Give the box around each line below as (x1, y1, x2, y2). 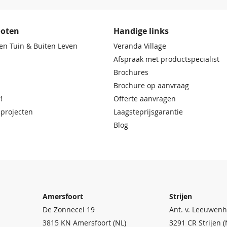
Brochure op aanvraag (113, 81, 189, 90)
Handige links (113, 25, 169, 36)
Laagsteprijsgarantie (113, 107, 183, 117)
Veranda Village (113, 41, 166, 51)
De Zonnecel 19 (42, 205, 95, 214)
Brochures (113, 67, 148, 77)
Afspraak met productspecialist (113, 54, 219, 64)
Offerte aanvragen (113, 94, 176, 103)
